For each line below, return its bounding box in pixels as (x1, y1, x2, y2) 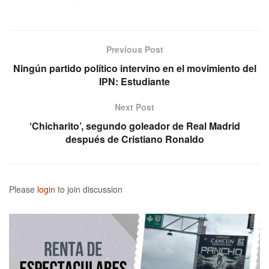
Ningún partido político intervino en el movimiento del (13, 61, 256, 76)
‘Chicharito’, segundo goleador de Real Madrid (29, 119, 240, 133)
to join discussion (55, 183, 122, 196)
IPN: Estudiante (99, 74, 170, 89)
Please (9, 183, 37, 196)
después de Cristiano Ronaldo (65, 132, 204, 147)
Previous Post (106, 43, 163, 56)
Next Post (115, 101, 154, 113)
